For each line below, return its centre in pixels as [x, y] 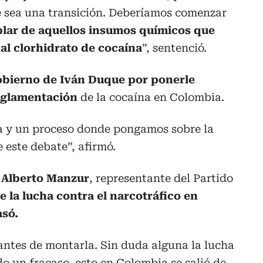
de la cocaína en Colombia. [151, 97]
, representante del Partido [161, 178]
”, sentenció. [174, 48]
